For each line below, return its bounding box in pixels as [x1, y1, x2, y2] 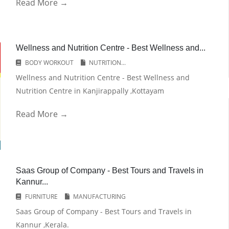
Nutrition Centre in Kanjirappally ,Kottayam [15, 86, 164, 96]
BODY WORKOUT [25, 58, 74, 67]
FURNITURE [25, 192, 58, 201]
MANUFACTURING [73, 192, 126, 201]
